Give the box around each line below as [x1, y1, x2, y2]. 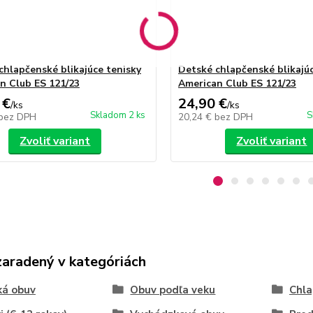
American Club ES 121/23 [177, 77, 296, 91]
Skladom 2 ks [89, 109, 145, 122]
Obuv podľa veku [130, 283, 216, 298]
